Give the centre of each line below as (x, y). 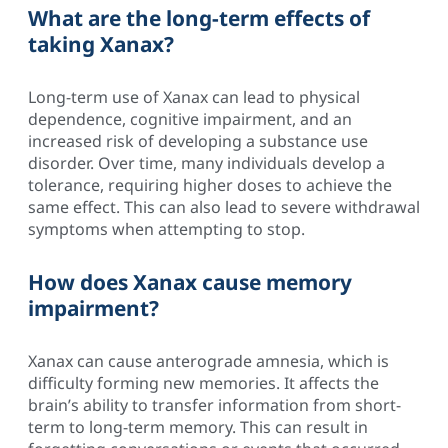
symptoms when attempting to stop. (166, 228)
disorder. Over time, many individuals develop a (206, 162)
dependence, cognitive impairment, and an (190, 118)
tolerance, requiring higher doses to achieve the (210, 184)
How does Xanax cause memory (190, 281)
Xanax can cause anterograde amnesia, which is (208, 360)
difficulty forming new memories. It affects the (203, 382)
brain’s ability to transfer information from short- (214, 404)
